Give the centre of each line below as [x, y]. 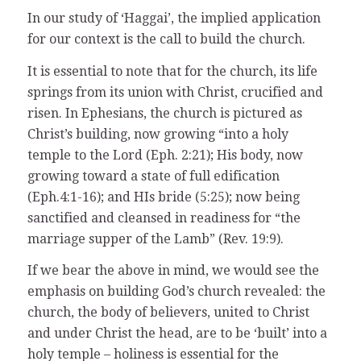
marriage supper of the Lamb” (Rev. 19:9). [155, 239]
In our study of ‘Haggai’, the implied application [174, 18]
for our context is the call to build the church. [166, 39]
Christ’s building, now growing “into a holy [158, 134]
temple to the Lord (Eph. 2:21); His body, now [165, 155]
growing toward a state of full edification [153, 176]
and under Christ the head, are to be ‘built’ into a [177, 334]
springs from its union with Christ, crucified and [175, 92]
